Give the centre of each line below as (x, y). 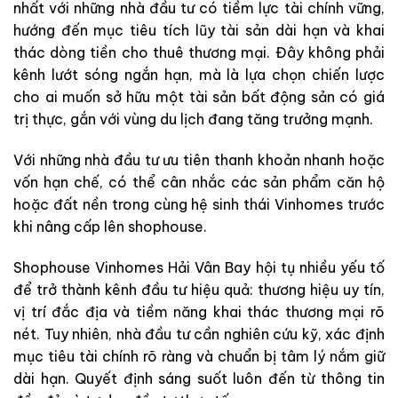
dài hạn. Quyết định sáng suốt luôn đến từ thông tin (199, 378)
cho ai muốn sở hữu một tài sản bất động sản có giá (199, 97)
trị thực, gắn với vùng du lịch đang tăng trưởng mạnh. (193, 119)
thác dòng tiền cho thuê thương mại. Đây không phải (199, 53)
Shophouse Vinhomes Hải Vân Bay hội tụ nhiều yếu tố (199, 267)
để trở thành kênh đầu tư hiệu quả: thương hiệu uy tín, (199, 289)
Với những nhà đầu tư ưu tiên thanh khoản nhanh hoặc (199, 159)
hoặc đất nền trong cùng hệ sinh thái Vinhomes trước (199, 204)
